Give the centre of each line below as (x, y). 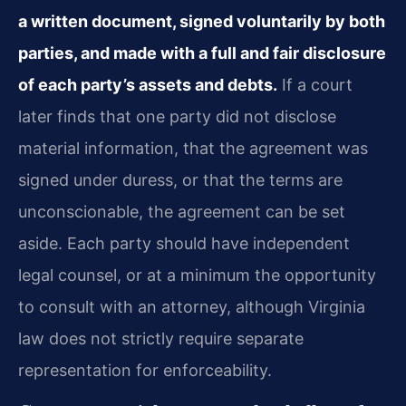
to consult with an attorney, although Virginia (192, 306)
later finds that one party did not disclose (177, 116)
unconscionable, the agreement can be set (182, 211)
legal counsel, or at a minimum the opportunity (197, 275)
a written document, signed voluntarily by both (202, 21)
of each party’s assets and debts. (148, 84)
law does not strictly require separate (161, 338)
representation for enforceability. (145, 370)
